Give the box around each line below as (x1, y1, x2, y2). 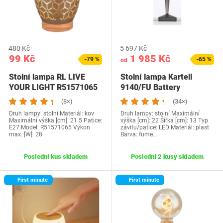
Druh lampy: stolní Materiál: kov (9, 110, 94, 117)
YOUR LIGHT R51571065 (9, 83, 98, 92)
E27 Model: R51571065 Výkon (9, 124, 90, 131)
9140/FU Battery (120, 83, 180, 92)
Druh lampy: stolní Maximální (120, 110, 200, 117)
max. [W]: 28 (9, 131, 42, 138)
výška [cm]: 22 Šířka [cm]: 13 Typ (120, 117, 208, 124)
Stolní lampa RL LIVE (9, 72, 85, 82)
